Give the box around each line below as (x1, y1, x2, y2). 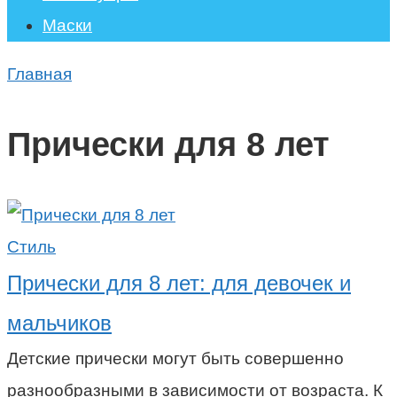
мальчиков (7, 310, 112, 335)
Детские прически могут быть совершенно (7, 348, 344, 368)
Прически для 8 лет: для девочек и (7, 270, 351, 295)
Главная (7, 65, 72, 83)
